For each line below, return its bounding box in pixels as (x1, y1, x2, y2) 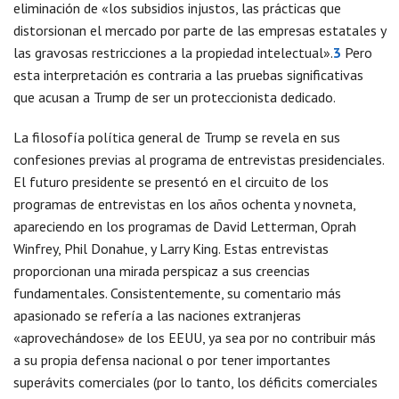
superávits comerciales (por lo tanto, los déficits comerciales (13, 373, 378, 392)
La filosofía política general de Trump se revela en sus (13, 128, 340, 147)
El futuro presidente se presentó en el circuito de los (13, 173, 329, 191)
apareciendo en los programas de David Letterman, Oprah (13, 217, 356, 236)
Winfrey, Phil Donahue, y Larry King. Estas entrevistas (13, 240, 329, 258)
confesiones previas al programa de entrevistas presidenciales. (13, 151, 384, 169)
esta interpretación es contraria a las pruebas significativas (13, 66, 363, 85)
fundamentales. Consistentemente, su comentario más (13, 284, 341, 303)
